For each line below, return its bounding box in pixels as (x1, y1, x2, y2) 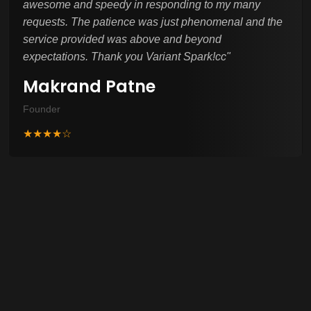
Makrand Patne (23, 74, 155, 98)
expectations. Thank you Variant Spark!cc (23, 50, 226, 62)
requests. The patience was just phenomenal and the (23, 15, 283, 28)
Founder (23, 103, 60, 115)
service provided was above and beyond (23, 33, 221, 45)
